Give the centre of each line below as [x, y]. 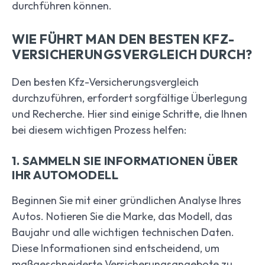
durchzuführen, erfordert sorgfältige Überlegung [130, 98]
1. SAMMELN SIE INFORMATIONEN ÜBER [125, 161]
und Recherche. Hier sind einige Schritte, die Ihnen [130, 114]
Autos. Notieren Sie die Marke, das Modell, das [122, 216]
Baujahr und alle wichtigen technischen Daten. [123, 232]
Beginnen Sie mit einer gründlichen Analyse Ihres [127, 201]
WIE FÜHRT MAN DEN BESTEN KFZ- [123, 39]
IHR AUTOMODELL [65, 175]
